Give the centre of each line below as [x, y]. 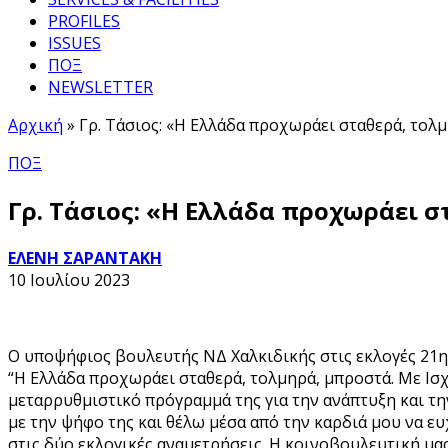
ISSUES [74, 43]
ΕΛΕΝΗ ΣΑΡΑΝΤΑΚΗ [85, 257]
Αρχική [35, 125]
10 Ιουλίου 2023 [69, 279]
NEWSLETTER [100, 87]
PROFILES [84, 21]
